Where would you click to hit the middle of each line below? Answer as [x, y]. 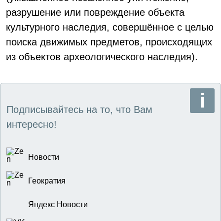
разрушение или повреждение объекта [95, 12]
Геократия [47, 181]
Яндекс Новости [58, 204]
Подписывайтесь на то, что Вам [79, 110]
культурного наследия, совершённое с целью [110, 27]
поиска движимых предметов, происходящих [109, 42]
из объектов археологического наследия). [102, 57]
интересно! [32, 124]
